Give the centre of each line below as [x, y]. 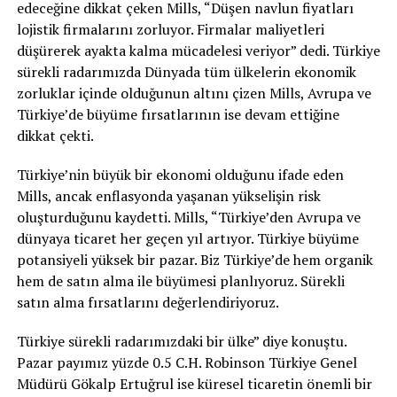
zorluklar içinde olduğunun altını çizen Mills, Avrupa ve [194, 93]
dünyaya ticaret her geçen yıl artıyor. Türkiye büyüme [187, 239]
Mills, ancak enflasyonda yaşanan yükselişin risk [168, 196]
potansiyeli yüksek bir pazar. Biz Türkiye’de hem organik [195, 260]
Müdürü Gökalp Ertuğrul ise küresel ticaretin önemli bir [194, 384]
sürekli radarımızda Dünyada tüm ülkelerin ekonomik [186, 72]
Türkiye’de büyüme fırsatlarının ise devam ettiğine [178, 115]
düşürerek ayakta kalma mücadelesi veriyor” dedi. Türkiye [198, 51]
